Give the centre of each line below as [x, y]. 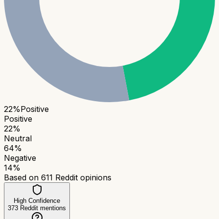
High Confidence [37, 200]
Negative [20, 158]
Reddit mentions [42, 208]
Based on [22, 177]
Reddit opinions [82, 177]
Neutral [18, 138]
